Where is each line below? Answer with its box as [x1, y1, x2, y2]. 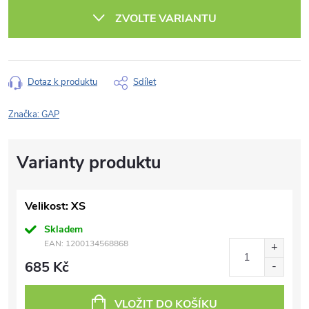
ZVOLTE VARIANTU [115, 11, 217, 26]
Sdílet [133, 76, 156, 88]
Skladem [44, 223, 83, 236]
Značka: [8, 108, 41, 121]
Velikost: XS [25, 199, 86, 214]
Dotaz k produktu [28, 76, 97, 88]
